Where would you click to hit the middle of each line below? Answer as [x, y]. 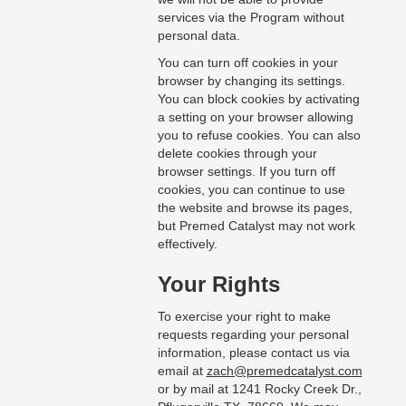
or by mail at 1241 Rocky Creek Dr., [259, 389]
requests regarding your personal [253, 335]
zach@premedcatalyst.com [284, 371]
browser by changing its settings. [251, 81]
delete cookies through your [237, 154]
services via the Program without [251, 18]
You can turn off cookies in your [247, 63]
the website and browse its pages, [255, 208]
